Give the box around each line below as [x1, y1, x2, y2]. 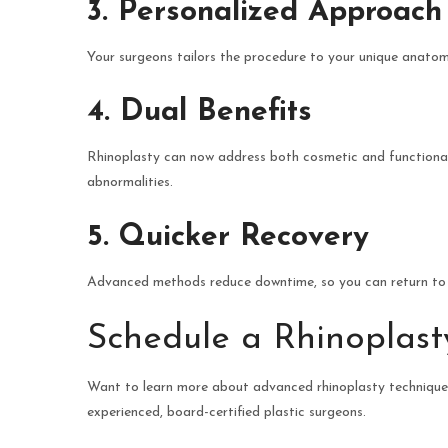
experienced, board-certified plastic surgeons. [87, 405, 366, 421]
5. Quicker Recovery [87, 222, 369, 254]
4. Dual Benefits [87, 97, 312, 129]
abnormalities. [87, 175, 173, 191]
